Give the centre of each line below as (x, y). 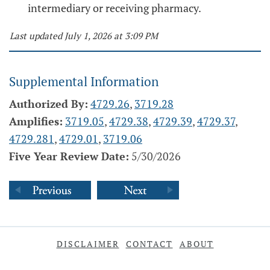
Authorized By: (49, 104)
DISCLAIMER (88, 244)
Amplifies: (36, 121)
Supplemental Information (84, 81)
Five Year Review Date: (69, 156)
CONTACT (149, 244)
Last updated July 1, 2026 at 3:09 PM (84, 36)
